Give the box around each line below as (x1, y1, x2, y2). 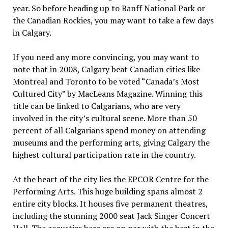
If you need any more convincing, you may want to (12, 51, 199, 63)
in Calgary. (12, 27, 51, 38)
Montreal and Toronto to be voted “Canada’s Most (12, 76, 199, 87)
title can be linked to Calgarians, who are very (12, 100, 183, 111)
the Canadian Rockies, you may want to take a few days (12, 15, 214, 26)
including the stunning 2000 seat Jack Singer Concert (12, 210, 210, 221)
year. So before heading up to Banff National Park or (12, 3, 205, 14)
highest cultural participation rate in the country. (12, 149, 196, 160)
